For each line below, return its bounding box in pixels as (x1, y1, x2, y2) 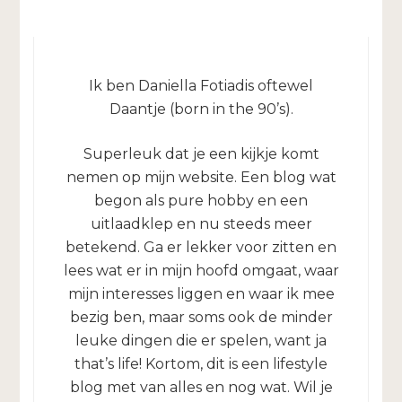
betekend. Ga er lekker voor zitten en (66, 238, 336, 256)
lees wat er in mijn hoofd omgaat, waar (63, 261, 339, 279)
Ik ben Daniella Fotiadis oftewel (89, 76, 313, 94)
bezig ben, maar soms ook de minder (69, 308, 333, 326)
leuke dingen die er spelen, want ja (75, 331, 327, 349)
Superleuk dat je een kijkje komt (83, 144, 319, 162)
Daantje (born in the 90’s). (109, 100, 293, 118)
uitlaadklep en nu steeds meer (90, 214, 312, 232)
